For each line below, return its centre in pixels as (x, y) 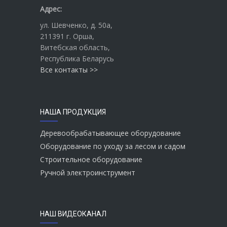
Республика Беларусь (77, 58)
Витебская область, (75, 47)
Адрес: (51, 9)
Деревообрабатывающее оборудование (110, 133)
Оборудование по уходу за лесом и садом (113, 146)
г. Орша (79, 36)
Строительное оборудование (91, 159)
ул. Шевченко (63, 25)
